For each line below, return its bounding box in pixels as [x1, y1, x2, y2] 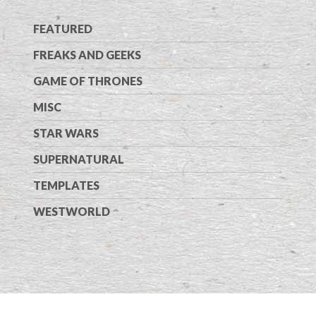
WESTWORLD [33, 205, 110, 219]
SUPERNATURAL [33, 152, 124, 166]
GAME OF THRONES [33, 74, 142, 88]
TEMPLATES [33, 178, 99, 193]
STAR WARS [33, 126, 99, 140]
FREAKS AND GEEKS [33, 48, 141, 62]
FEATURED [33, 22, 92, 36]
